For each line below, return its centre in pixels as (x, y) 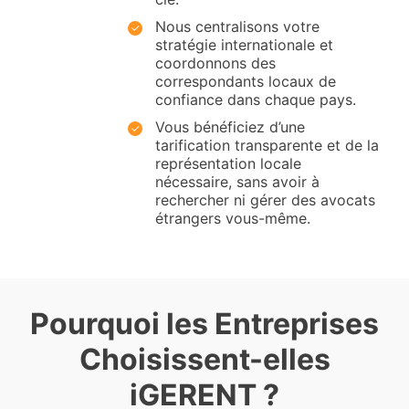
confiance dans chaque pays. (256, 100)
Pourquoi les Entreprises (204, 324)
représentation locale (228, 164)
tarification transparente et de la (267, 146)
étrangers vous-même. (233, 219)
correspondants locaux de (246, 82)
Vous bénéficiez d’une (230, 127)
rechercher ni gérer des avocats (265, 200)
